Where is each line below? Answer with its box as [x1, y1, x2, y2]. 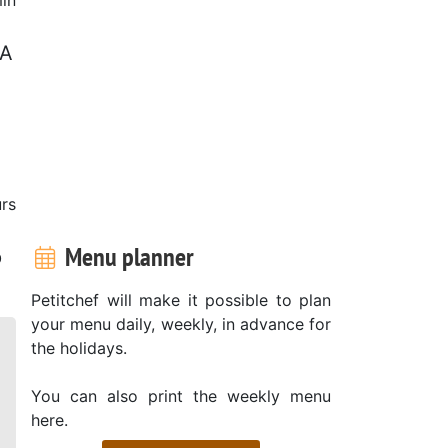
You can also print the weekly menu [31, 385, 331, 406]
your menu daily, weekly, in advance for [31, 313, 331, 334]
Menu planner [59, 239, 194, 273]
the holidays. [31, 337, 127, 358]
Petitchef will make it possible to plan [31, 289, 331, 310]
